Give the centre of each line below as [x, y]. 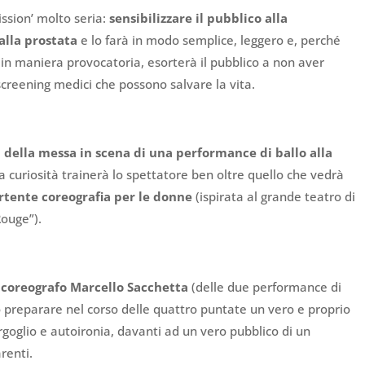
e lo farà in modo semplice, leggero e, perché [209, 40]
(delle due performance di [265, 287]
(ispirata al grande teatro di [274, 197]
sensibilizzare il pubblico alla [199, 18]
